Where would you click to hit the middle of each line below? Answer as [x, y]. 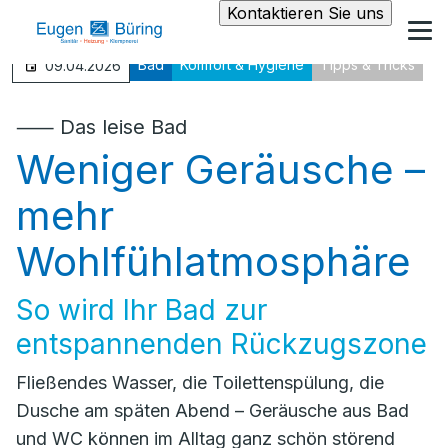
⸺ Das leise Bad [101, 127]
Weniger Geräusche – [220, 169]
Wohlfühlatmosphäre [213, 261]
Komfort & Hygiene [242, 64]
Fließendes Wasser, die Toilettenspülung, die [200, 382]
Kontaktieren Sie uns [305, 13]
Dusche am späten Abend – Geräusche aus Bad [212, 410]
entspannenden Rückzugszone [221, 344]
